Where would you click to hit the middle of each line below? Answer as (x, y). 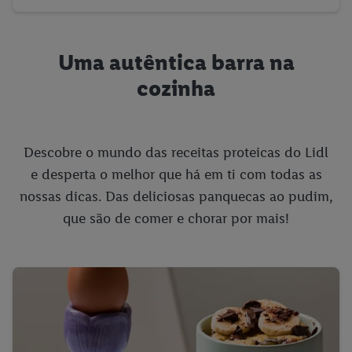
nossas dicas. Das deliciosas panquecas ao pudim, (176, 196)
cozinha (176, 88)
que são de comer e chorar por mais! (176, 218)
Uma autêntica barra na (176, 62)
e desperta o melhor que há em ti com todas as (176, 174)
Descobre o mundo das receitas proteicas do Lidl (176, 152)
